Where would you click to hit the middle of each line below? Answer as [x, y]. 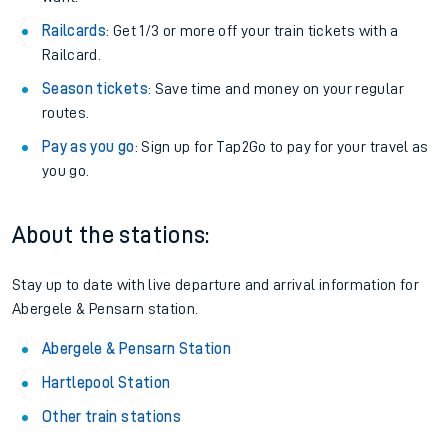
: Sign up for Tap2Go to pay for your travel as [281, 147]
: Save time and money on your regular [275, 89]
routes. [66, 113]
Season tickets [95, 89]
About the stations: [111, 235]
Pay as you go [88, 147]
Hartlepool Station [106, 383]
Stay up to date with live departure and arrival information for [216, 285]
